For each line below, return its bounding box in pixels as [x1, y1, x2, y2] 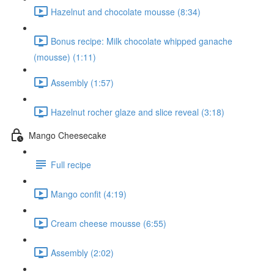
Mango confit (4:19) [51, 187, 127, 200]
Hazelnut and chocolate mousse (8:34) [51, 5, 201, 18]
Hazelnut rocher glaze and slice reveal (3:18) [51, 105, 224, 118]
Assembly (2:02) [51, 246, 114, 259]
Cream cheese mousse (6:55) [51, 217, 166, 229]
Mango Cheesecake [29, 128, 106, 141]
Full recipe [51, 158, 91, 171]
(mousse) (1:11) [34, 51, 96, 63]
